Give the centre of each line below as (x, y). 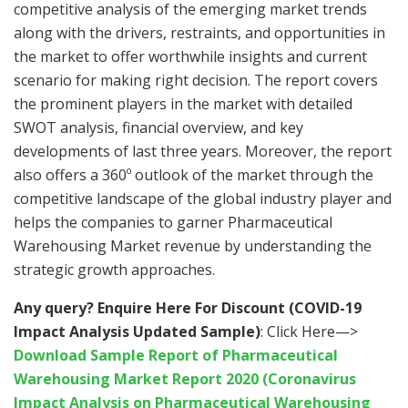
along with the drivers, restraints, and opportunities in (199, 33)
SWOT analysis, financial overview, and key (158, 128)
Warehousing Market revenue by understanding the (193, 246)
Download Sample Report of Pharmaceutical (176, 356)
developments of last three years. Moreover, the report (203, 152)
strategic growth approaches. (114, 270)
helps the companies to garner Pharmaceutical (173, 223)
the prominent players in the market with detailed (183, 104)
